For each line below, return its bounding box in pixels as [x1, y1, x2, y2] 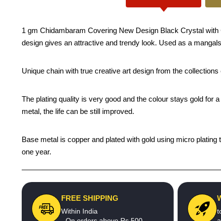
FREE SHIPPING [61, 194, 118, 202]
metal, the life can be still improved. [22, 107, 134, 115]
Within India [61, 207, 98, 215]
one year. [22, 147, 51, 156]
